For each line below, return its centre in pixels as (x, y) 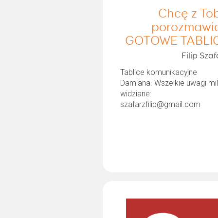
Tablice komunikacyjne (159, 72)
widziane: (136, 93)
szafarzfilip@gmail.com (161, 104)
